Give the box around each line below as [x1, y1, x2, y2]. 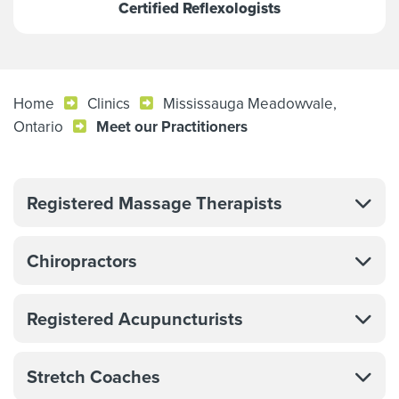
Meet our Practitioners [96, 116, 248, 137]
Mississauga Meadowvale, [163, 93, 337, 114]
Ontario [13, 116, 63, 137]
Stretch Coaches [27, 363, 160, 389]
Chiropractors [27, 248, 137, 273]
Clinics [87, 93, 130, 114]
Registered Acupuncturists [27, 305, 243, 331]
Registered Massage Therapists [27, 190, 282, 216]
